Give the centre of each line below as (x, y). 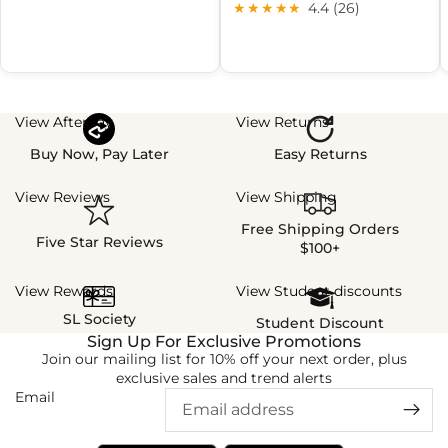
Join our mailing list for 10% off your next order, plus (224, 359)
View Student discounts (319, 291)
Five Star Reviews (99, 241)
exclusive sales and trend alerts (224, 378)
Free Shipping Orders (320, 229)
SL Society (99, 319)
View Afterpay (64, 122)
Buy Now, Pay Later (99, 154)
